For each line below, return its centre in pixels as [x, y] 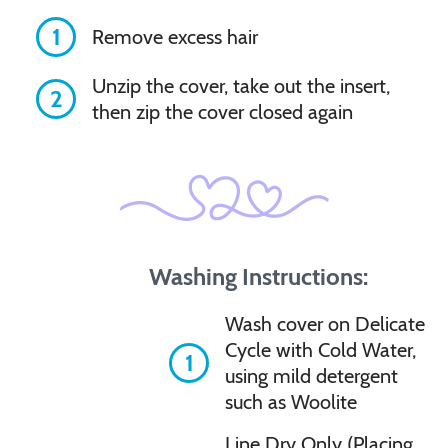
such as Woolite [291, 401]
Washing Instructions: [259, 276]
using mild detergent [312, 375]
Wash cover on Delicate [325, 323]
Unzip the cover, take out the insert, [241, 85]
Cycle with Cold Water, [321, 349]
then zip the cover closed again [222, 111]
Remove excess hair [175, 36]
